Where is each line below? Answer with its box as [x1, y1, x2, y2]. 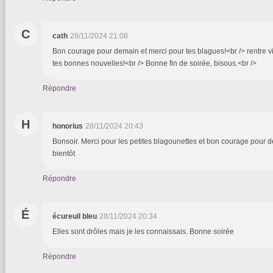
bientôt [52, 149, 75, 158]
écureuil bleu [52, 212, 97, 221]
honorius [52, 122, 83, 131]
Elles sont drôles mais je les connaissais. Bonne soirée [52, 227, 234, 236]
